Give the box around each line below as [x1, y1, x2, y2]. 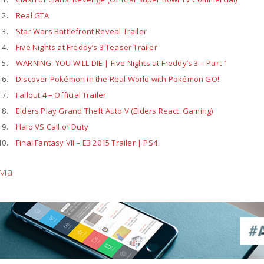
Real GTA [16, 10, 49, 21]
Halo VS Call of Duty [16, 121, 88, 133]
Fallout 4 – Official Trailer [16, 90, 107, 101]
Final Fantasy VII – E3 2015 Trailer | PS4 [16, 137, 157, 148]
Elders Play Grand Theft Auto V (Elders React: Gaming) [16, 105, 213, 117]
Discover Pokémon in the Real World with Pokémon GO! [16, 74, 219, 85]
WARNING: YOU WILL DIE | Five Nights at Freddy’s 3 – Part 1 [16, 58, 228, 69]
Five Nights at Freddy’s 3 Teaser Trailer [16, 42, 157, 53]
